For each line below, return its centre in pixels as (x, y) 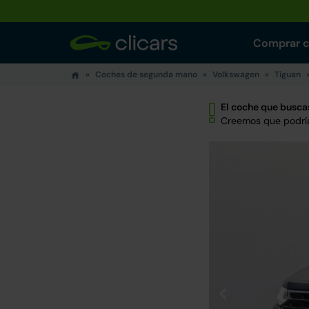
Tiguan (288, 74)
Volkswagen (236, 74)
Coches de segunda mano (146, 74)
